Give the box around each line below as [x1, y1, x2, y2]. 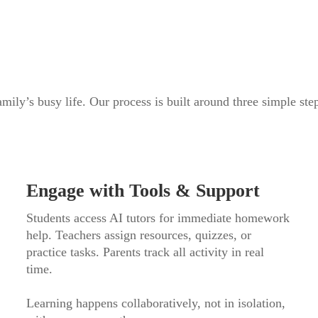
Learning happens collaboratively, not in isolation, [26, 296, 286, 310]
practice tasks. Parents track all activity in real [26, 245, 265, 259]
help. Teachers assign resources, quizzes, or [26, 228, 252, 242]
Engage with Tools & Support [26, 180, 261, 201]
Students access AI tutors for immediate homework [26, 211, 290, 225]
